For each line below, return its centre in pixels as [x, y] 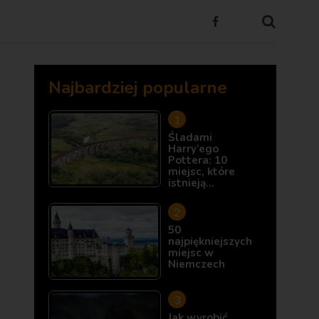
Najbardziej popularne [138, 88]
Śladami [190, 137]
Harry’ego [193, 149]
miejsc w [191, 253]
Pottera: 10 [198, 160]
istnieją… [191, 183]
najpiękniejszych [210, 241]
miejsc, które [202, 172]
